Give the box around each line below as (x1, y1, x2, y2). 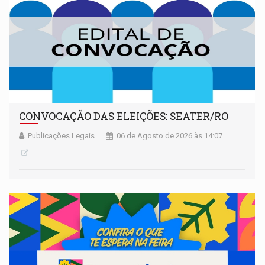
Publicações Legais (28, 131, 95, 140)
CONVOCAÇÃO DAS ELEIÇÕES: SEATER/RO (19, 109, 229, 123)
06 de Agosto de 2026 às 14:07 (117, 131, 223, 140)
